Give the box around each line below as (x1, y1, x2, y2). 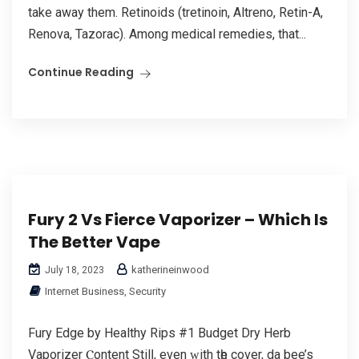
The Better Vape (28, 230, 160, 253)
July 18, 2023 (42, 264, 104, 276)
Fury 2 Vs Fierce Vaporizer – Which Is (28, 208, 328, 231)
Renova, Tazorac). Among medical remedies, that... (28, 26, 306, 42)
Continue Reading (28, 63, 134, 80)
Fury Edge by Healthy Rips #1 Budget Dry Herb (28, 325, 291, 341)
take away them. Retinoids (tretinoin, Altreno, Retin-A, (28, 4, 323, 20)
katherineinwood (129, 263, 209, 276)
